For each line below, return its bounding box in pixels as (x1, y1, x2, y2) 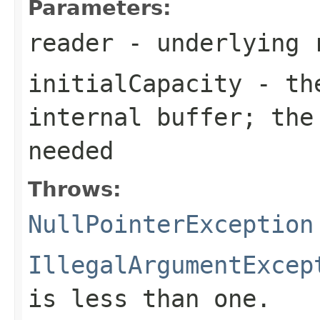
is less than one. (28, 284, 271, 313)
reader (28, 28, 114, 57)
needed (28, 136, 114, 165)
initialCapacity (28, 69, 242, 98)
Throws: (28, 176, 121, 201)
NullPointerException (28, 209, 314, 239)
